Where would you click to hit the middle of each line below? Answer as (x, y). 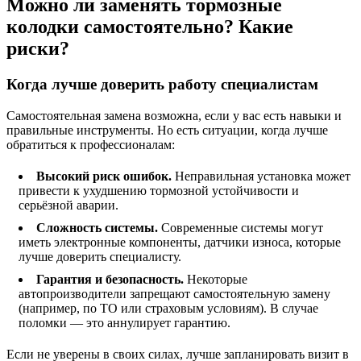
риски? (38, 49)
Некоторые (216, 279)
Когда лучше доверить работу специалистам (162, 85)
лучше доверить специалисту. (100, 256)
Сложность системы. (97, 227)
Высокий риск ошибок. (104, 176)
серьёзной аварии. (68, 205)
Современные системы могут (241, 227)
